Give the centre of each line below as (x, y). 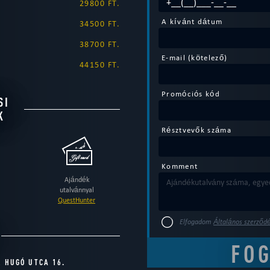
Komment (180, 166)
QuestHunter (77, 200)
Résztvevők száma (196, 130)
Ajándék (77, 180)
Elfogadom (196, 221)
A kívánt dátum (192, 21)
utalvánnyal (77, 190)
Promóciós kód (191, 94)
